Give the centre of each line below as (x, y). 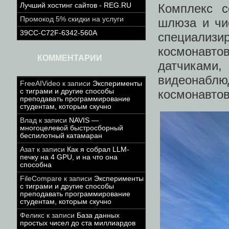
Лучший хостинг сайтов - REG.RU (76, 5)
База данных (98, 215)
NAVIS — (84, 120)
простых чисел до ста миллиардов (78, 223)
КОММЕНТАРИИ (70, 58)
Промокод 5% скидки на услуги (72, 19)
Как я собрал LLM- (98, 150)
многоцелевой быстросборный (72, 128)
